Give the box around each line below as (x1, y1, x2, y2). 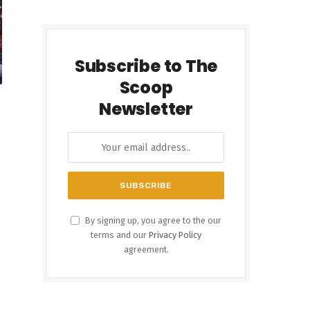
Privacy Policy (149, 230, 201, 240)
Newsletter (99, 98, 193, 120)
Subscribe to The (74, 55, 218, 77)
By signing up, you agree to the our (83, 215, 221, 226)
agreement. (123, 244, 169, 255)
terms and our (91, 230, 149, 240)
